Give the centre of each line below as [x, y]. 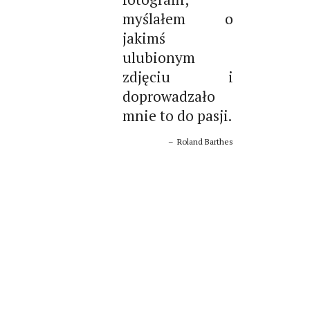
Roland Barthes [204, 141]
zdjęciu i [177, 76]
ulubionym [158, 57]
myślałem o [177, 18]
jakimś [144, 38]
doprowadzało [168, 96]
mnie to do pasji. [177, 115]
